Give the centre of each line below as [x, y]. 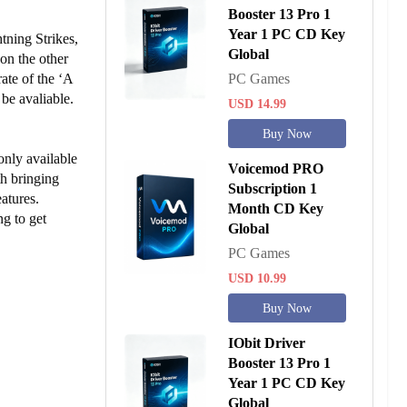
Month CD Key [276, 208]
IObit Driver [267, 343]
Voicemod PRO [276, 169]
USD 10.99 [258, 278]
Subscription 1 [273, 189]
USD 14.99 [258, 104]
